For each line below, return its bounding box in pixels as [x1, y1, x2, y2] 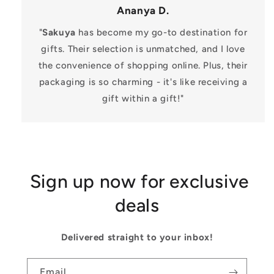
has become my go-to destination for [75, 27, 248, 39]
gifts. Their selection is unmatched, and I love [41, 43, 245, 55]
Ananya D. [117, 4, 169, 17]
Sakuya [42, 27, 76, 39]
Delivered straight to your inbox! [61, 232, 213, 243]
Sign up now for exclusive [25, 170, 249, 193]
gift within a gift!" [102, 93, 184, 105]
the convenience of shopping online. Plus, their [38, 60, 248, 72]
